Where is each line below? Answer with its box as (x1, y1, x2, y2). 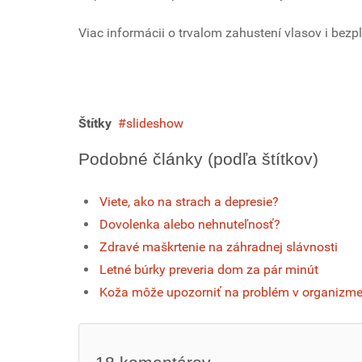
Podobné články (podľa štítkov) (78, 149, 318, 168)
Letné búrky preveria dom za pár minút (99, 261, 318, 277)
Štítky (78, 115, 112, 131)
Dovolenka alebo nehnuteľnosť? (99, 216, 280, 232)
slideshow (126, 115, 183, 131)
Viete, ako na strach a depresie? (99, 193, 279, 209)
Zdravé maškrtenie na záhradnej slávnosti (99, 238, 338, 255)
